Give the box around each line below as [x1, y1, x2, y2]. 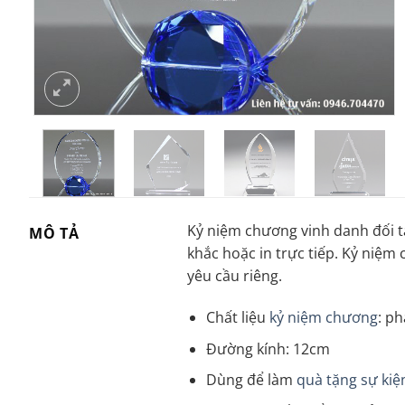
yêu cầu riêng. [187, 266, 283, 287]
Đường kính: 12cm [206, 338, 331, 359]
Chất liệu [206, 307, 270, 328]
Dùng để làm [206, 370, 297, 391]
